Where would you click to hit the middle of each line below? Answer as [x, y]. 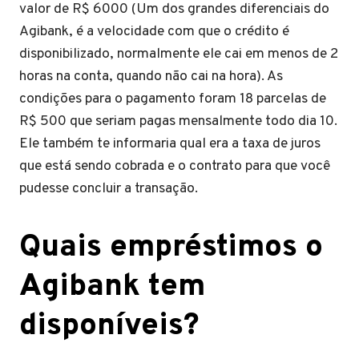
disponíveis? [109, 327]
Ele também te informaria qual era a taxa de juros [170, 144]
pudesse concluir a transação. [109, 189]
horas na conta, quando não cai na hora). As [151, 77]
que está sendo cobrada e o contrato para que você [175, 166]
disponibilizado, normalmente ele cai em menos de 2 [179, 54]
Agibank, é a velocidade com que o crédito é [154, 32]
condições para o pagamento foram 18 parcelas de [173, 99]
